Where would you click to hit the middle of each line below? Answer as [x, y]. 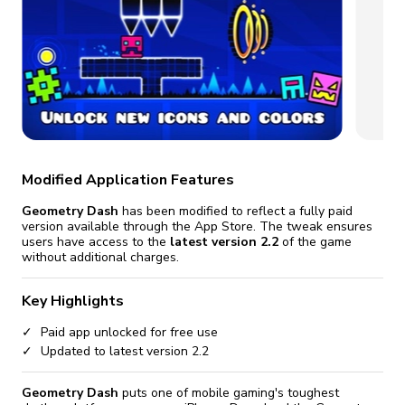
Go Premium [121, 37]
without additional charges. [100, 257]
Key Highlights [73, 301]
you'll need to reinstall [284, 16]
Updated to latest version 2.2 [125, 351]
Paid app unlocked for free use [129, 333]
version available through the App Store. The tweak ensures [197, 226]
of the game [315, 241]
